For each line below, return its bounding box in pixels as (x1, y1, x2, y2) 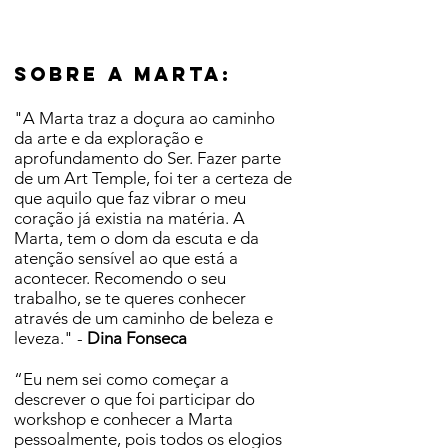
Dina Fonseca (87, 328, 187, 348)
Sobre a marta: (14, 62, 232, 86)
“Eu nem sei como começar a (14, 369, 229, 389)
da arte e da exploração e (14, 128, 203, 148)
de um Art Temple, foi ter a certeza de (14, 168, 292, 188)
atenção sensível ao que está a (14, 248, 238, 268)
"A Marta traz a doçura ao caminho (14, 108, 275, 128)
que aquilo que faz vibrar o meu (14, 188, 246, 208)
